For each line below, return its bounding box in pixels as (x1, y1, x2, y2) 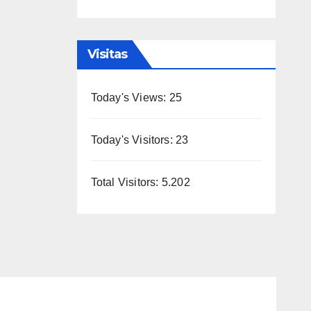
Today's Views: (90, 91, 169, 103)
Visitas (87, 46, 128, 62)
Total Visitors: (90, 176, 162, 188)
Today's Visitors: (90, 133, 176, 146)
